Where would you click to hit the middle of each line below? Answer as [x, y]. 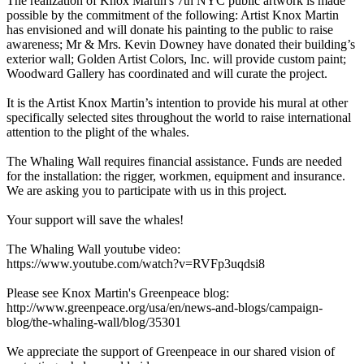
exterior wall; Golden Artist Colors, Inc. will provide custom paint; [176, 58]
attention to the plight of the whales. [98, 132]
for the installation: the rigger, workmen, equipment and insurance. [176, 175]
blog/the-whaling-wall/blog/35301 [94, 322]
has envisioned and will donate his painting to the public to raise [170, 29]
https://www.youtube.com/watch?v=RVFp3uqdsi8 [136, 263]
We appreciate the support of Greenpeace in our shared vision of [171, 351]
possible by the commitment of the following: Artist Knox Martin [173, 15]
